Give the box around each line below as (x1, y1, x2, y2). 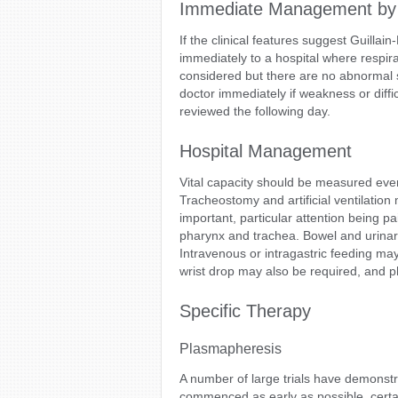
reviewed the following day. (179, 104, 330, 118)
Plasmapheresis (179, 341, 282, 356)
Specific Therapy (179, 301, 311, 321)
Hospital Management (179, 141, 352, 161)
